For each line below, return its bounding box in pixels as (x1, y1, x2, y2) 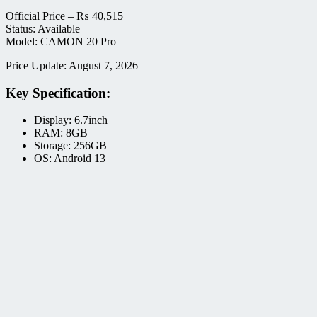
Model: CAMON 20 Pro (6, 35, 116, 47)
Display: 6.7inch (34, 114, 108, 127)
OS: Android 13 (34, 152, 105, 165)
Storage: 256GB (34, 139, 107, 152)
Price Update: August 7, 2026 (6, 59, 138, 71)
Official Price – (6, 10, 76, 22)
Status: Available (6, 23, 80, 35)
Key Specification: (6, 85, 110, 100)
